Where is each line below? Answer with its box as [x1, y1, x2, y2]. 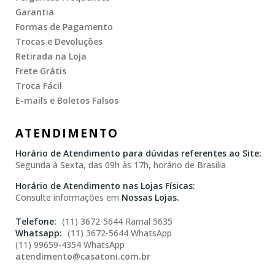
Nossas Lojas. [122, 191, 179, 203]
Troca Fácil [15, 79, 62, 91]
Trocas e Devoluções [15, 35, 103, 47]
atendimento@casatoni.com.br [15, 250, 150, 262]
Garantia [15, 6, 54, 18]
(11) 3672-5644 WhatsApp [65, 227, 172, 239]
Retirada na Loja [15, 50, 87, 62]
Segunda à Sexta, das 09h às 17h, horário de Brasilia [15, 158, 226, 171]
